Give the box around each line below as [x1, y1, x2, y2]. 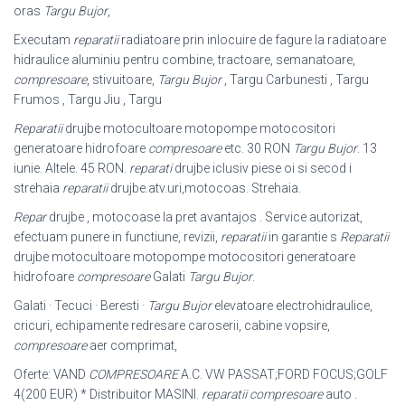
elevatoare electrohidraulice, [212, 298, 372, 314]
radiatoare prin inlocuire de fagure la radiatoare [118, 33, 386, 48]
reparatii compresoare [202, 387, 323, 402]
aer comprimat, [87, 338, 177, 353]
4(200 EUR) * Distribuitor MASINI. [14, 387, 202, 402]
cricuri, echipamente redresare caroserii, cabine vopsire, [14, 318, 330, 334]
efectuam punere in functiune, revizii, [14, 230, 221, 245]
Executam [14, 33, 73, 48]
